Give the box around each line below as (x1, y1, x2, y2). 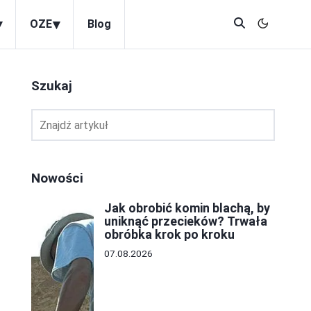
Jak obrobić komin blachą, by (104, 201, 270, 215)
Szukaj (31, 78, 72, 94)
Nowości (31, 170, 83, 186)
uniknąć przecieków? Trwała (104, 214, 267, 228)
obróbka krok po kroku (104, 227, 235, 242)
